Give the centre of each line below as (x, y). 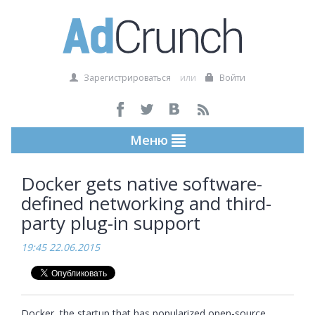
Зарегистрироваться (126, 78)
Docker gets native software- (142, 184)
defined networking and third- (146, 203)
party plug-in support (111, 223)
